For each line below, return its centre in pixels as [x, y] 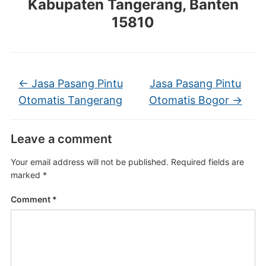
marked [26, 175]
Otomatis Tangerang [71, 100]
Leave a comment [61, 139]
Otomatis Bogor [190, 100]
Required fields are [207, 161]
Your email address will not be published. [89, 161]
